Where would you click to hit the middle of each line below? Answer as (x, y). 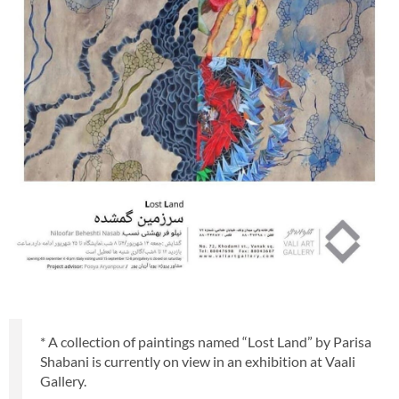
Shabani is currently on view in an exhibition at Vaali (198, 361)
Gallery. (63, 381)
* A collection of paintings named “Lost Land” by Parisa (206, 342)
